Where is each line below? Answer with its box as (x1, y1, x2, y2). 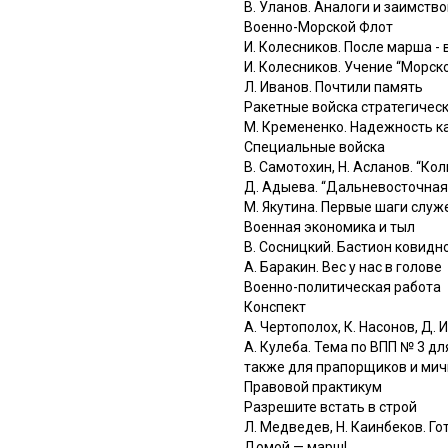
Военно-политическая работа (244, 278, 441, 295)
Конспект (244, 298, 306, 315)
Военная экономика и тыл (244, 218, 415, 235)
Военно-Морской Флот (244, 18, 393, 35)
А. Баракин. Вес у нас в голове (244, 258, 442, 275)
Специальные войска (244, 138, 385, 155)
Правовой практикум (244, 378, 382, 395)
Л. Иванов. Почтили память (244, 78, 423, 95)
